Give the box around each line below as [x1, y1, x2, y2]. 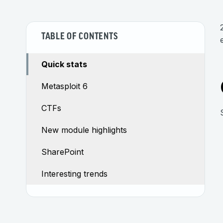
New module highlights [41, 125, 127, 135]
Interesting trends [41, 169, 108, 179]
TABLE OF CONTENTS [41, 32, 118, 42]
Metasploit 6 [41, 81, 88, 91]
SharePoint [41, 147, 84, 157]
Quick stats [41, 59, 87, 69]
